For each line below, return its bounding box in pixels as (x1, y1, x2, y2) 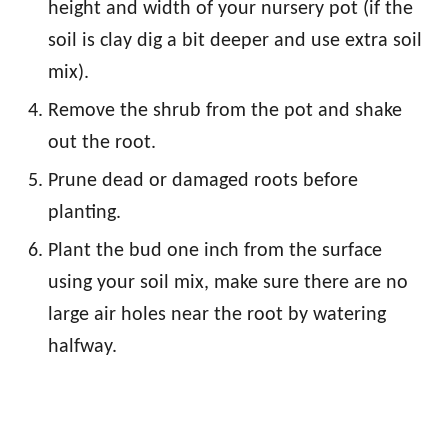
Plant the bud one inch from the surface (48, 241, 382, 262)
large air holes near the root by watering (48, 305, 386, 326)
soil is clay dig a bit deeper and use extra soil (48, 31, 422, 52)
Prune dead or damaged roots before (48, 171, 358, 192)
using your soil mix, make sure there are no (48, 273, 408, 294)
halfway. (48, 337, 117, 358)
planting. (48, 203, 121, 224)
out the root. (48, 133, 156, 154)
